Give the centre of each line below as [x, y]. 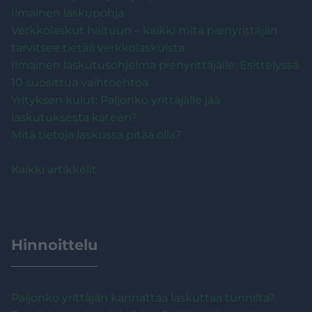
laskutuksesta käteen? [74, 117]
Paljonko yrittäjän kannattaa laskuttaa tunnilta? [143, 297]
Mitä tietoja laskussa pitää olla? [96, 134]
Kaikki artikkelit [54, 169]
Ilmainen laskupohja [68, 13]
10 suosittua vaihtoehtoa [80, 82]
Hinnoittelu [54, 244]
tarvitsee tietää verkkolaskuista [98, 47]
